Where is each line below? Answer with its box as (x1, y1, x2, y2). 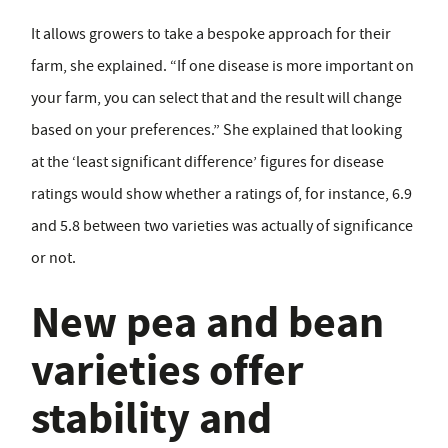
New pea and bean (31, 293, 384, 353)
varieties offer (31, 341, 304, 401)
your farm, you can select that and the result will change (31, 88, 402, 109)
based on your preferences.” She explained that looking (31, 120, 402, 141)
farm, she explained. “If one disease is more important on (31, 56, 414, 77)
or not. (31, 248, 76, 269)
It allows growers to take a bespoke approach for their (31, 24, 391, 45)
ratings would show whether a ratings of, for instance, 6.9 (31, 184, 412, 205)
